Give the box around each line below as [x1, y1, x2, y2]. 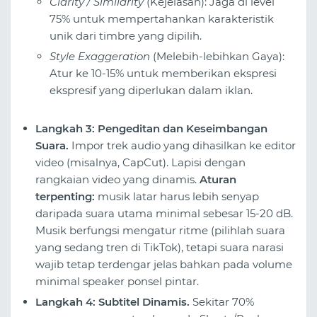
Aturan [200, 173, 236, 187]
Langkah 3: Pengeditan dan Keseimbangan [35, 122, 267, 136]
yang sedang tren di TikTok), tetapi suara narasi [35, 241, 284, 255]
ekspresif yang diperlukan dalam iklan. [50, 83, 253, 98]
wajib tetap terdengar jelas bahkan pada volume [35, 258, 292, 272]
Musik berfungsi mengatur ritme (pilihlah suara [35, 224, 285, 238]
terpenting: [35, 190, 95, 204]
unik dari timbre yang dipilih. [50, 29, 202, 43]
